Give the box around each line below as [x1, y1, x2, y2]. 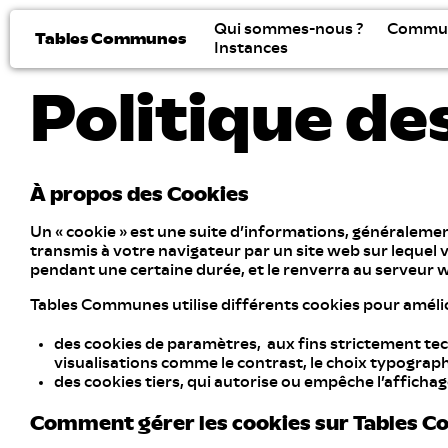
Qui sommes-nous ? [214, 21, 363, 37]
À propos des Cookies [30, 185, 249, 205]
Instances [214, 40, 288, 56]
